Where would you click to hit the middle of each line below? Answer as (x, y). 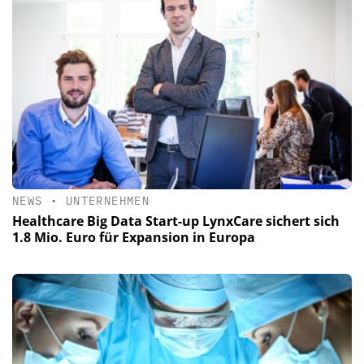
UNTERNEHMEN (108, 201)
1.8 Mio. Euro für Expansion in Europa (134, 237)
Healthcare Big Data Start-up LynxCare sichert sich (176, 221)
